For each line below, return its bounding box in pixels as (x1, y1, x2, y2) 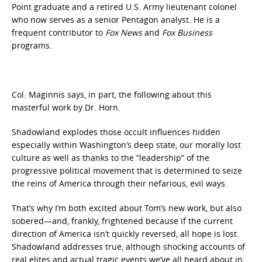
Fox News (105, 27, 142, 38)
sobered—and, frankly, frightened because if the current (12, 215, 233, 226)
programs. (12, 40, 52, 51)
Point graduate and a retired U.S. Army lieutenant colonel (12, 1, 237, 12)
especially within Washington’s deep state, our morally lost (12, 139, 241, 150)
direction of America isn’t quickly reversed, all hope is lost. (12, 228, 239, 239)
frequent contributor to (12, 27, 105, 38)
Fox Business (162, 27, 212, 38)
